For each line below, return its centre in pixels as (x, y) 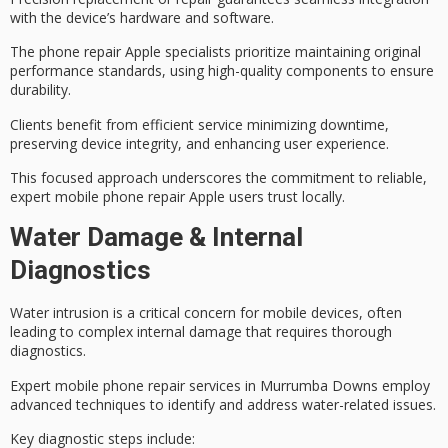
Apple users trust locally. (265, 197)
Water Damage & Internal (156, 237)
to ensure (401, 71)
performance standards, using (109, 71)
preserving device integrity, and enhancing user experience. (199, 143)
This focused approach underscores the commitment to (193, 178)
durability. (40, 90)
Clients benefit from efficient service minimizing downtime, (199, 124)
